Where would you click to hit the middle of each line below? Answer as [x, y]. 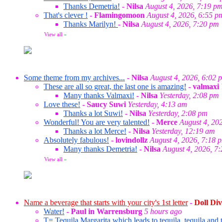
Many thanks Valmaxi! [99, 95]
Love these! [62, 104]
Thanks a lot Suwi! [93, 113]
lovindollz [132, 140]
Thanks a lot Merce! [95, 131]
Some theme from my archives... [74, 78]
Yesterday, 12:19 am [183, 131]
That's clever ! [66, 15]
